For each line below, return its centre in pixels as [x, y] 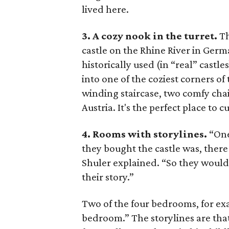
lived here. [106, 9]
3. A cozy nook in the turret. [150, 36]
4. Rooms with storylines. [145, 134]
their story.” [108, 177]
